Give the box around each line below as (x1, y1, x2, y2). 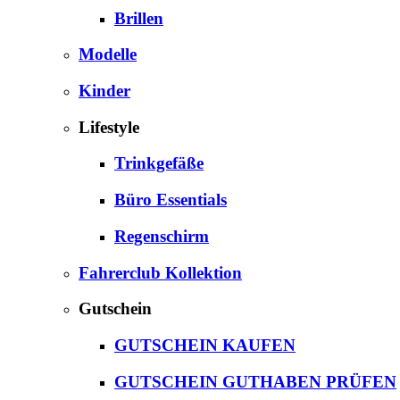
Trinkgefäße (114, 154, 204, 173)
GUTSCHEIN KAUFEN (114, 335, 296, 354)
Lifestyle (79, 117, 139, 137)
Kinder (79, 80, 130, 100)
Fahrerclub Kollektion (79, 262, 242, 282)
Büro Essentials (114, 190, 227, 210)
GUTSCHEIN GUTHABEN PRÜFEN (114, 371, 396, 391)
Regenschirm (114, 226, 209, 246)
